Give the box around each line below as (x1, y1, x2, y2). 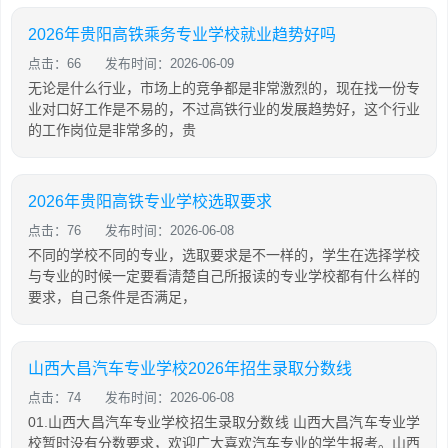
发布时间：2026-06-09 (105, 56, 234, 71)
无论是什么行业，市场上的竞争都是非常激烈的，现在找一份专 (28, 80, 420, 96)
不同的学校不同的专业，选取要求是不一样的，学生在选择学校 (28, 247, 420, 263)
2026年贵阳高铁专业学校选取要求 (28, 193, 272, 210)
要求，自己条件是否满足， (28, 289, 196, 305)
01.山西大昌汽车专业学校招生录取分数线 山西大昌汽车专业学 (28, 414, 420, 430)
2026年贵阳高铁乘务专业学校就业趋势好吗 (28, 26, 336, 43)
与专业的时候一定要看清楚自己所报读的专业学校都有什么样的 (28, 268, 420, 284)
